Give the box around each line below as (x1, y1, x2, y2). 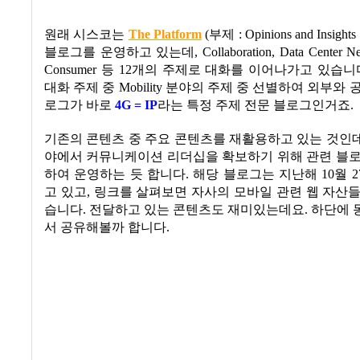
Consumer (44, 63, 101, 78)
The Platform (128, 27, 202, 43)
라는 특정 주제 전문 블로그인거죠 (157, 98, 350, 113)
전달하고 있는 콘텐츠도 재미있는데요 (89, 202, 305, 218)
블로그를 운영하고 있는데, (44, 45, 198, 60)
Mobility (115, 80, 166, 96)
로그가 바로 (44, 98, 112, 113)
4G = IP (115, 98, 157, 113)
